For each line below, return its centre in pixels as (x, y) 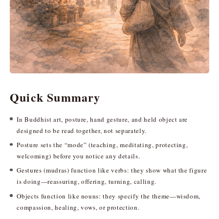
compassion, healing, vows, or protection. (78, 207)
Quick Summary (55, 97)
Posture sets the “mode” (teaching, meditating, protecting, (102, 144)
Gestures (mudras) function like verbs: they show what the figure (112, 170)
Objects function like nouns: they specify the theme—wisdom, (109, 196)
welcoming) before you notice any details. (78, 156)
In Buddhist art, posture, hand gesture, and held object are (102, 119)
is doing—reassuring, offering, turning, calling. (87, 182)
